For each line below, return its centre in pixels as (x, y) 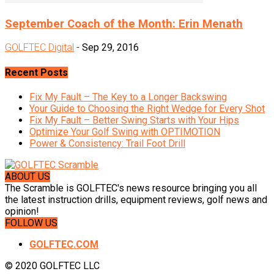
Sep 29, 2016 (110, 48)
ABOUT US (28, 176)
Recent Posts (36, 72)
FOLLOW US (31, 223)
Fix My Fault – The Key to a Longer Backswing (128, 97)
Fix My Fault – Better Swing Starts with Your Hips (134, 120)
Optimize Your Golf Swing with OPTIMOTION (125, 131)
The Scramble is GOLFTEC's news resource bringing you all (131, 188)
